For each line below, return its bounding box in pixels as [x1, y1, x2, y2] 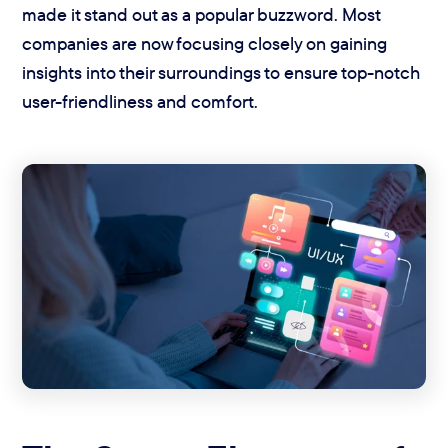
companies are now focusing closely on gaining [22, 31, 388, 55]
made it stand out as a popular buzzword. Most [22, 2, 381, 26]
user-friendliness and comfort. [22, 89, 259, 113]
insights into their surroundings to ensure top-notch [22, 60, 421, 84]
